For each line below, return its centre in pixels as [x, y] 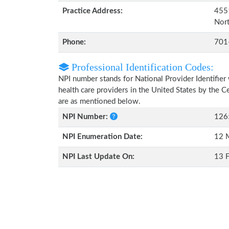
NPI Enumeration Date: [102, 137]
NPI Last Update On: [98, 157]
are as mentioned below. [99, 101]
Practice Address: [93, 11]
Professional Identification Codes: [141, 67]
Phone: [74, 42]
